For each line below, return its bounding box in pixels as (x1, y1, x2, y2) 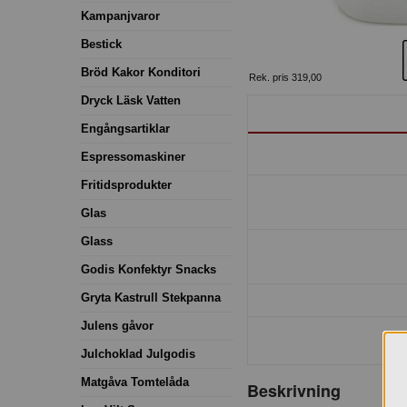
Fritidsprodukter (81, 177, 172, 192)
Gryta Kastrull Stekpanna (81, 290, 221, 304)
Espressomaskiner (81, 149, 185, 164)
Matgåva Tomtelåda (81, 374, 189, 389)
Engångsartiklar (81, 121, 170, 135)
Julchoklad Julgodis (81, 346, 195, 361)
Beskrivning (247, 379, 341, 403)
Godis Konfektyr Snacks (81, 262, 216, 276)
